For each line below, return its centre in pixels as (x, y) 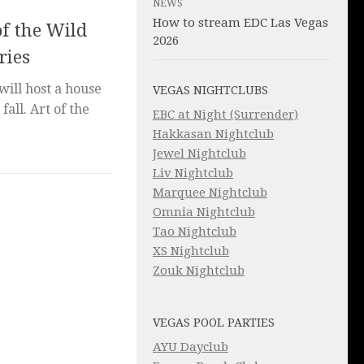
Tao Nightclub (195, 232)
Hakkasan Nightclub (213, 134)
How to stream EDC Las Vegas (240, 23)
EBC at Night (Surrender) (225, 115)
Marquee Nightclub (210, 193)
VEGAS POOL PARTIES (214, 323)
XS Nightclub (191, 251)
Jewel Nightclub (199, 154)
